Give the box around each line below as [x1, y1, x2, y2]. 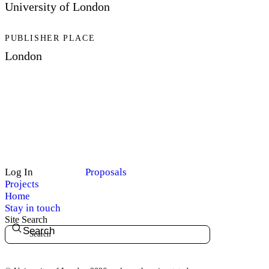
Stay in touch [5, 202, 61, 214]
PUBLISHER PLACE [5, 34, 95, 43]
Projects [5, 178, 39, 190]
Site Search [5, 214, 47, 225]
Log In [5, 166, 33, 178]
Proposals [85, 166, 127, 178]
